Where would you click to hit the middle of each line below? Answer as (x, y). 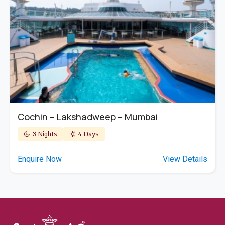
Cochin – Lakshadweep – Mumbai (88, 116)
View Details (185, 159)
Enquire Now (40, 159)
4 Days (88, 133)
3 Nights (44, 133)
